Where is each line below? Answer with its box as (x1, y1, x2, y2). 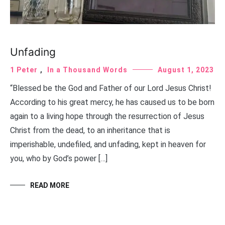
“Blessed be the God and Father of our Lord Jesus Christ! (10, 83, 211, 93)
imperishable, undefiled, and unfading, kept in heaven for (10, 140, 206, 150)
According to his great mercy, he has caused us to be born (10, 97, 214, 107)
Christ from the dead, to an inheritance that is (10, 126, 170, 136)
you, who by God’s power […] (10, 154, 107, 164)
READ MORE (30, 181, 69, 190)
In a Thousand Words (47, 66, 128, 74)
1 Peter (10, 66, 38, 74)
